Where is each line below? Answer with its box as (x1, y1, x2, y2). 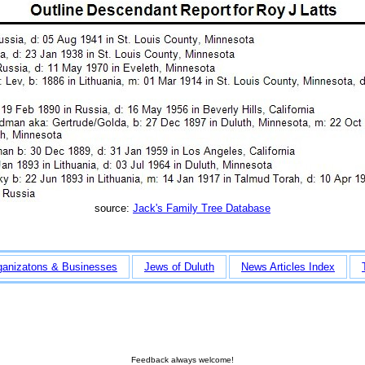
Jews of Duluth (144, 260, 214, 273)
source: (95, 201, 133, 214)
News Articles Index (241, 260, 335, 273)
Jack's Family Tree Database (133, 201, 270, 214)
